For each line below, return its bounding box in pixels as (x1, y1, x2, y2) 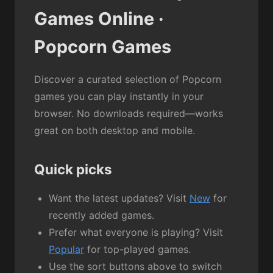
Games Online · (34, 8, 164, 30)
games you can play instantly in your (34, 90, 204, 103)
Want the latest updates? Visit (49, 192, 190, 205)
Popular (49, 243, 84, 256)
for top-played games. (84, 243, 191, 256)
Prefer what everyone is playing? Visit (49, 226, 223, 239)
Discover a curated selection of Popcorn (34, 73, 221, 86)
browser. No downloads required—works (34, 107, 223, 120)
